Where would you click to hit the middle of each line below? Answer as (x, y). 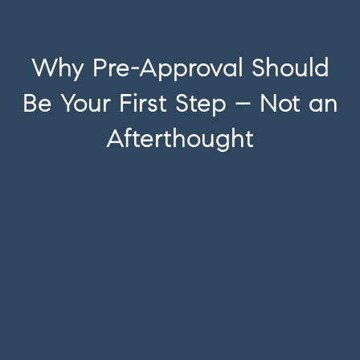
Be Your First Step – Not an (180, 103)
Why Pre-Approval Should (180, 67)
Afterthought (180, 138)
